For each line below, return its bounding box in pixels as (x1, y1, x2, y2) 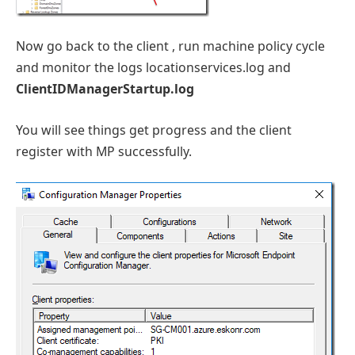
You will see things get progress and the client (16, 120, 292, 139)
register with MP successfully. (16, 142, 192, 160)
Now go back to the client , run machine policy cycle (16, 37, 325, 55)
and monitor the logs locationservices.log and (16, 59, 291, 77)
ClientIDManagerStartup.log (16, 80, 194, 98)
